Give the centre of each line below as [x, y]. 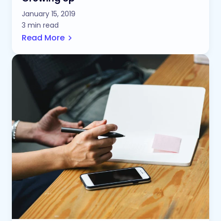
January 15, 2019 [49, 14]
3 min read [40, 25]
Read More [43, 38]
